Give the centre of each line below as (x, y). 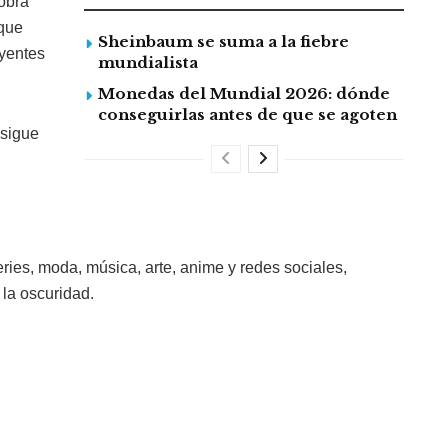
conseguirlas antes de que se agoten (247, 115)
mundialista (148, 63)
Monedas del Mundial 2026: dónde (244, 94)
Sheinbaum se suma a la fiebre (223, 42)
